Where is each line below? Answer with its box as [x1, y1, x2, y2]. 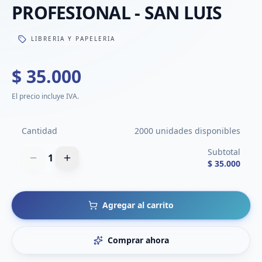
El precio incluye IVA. [12, 91, 79, 101]
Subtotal [208, 146, 240, 157]
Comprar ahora [107, 235, 169, 246]
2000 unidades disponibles [135, 125, 240, 136]
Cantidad [22, 125, 57, 136]
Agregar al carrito [102, 199, 174, 211]
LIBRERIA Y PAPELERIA [31, 35, 115, 43]
